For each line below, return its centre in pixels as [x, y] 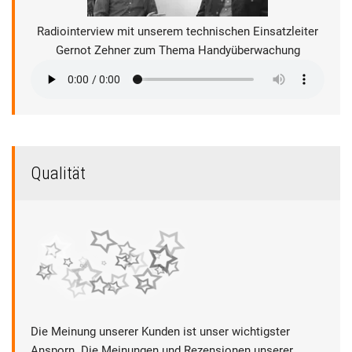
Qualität [58, 173]
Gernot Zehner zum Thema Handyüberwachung [178, 50]
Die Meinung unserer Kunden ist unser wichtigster [160, 332]
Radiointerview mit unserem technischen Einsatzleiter [178, 31]
